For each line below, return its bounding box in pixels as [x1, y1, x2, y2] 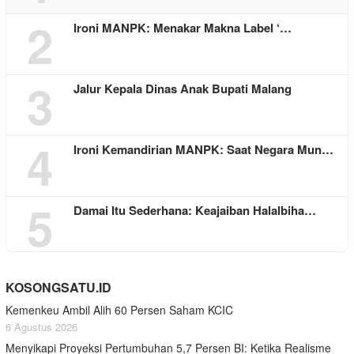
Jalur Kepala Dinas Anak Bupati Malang [73, 80, 292, 98]
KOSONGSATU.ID [6, 278, 111, 297]
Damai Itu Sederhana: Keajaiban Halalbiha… [73, 201, 316, 220]
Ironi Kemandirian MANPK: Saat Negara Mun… [73, 141, 333, 159]
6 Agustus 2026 [6, 319, 77, 335]
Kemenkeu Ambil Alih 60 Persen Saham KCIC [6, 302, 233, 318]
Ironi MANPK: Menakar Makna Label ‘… [73, 19, 292, 37]
